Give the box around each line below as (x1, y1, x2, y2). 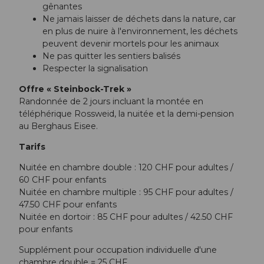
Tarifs (19, 141, 45, 153)
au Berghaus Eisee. (19, 121, 98, 132)
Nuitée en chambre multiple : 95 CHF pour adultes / (19, 187, 233, 198)
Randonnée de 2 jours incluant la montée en (19, 96, 203, 107)
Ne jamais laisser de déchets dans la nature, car (42, 13, 236, 24)
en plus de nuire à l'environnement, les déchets (42, 25, 237, 37)
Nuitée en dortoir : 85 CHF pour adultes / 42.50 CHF (19, 212, 233, 223)
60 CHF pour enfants (19, 174, 106, 186)
